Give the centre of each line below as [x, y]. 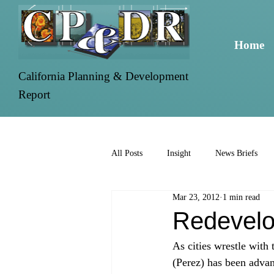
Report [35, 94]
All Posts [127, 154]
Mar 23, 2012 [196, 197]
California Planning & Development [104, 76]
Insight [179, 154]
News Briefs [236, 154]
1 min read [241, 197]
